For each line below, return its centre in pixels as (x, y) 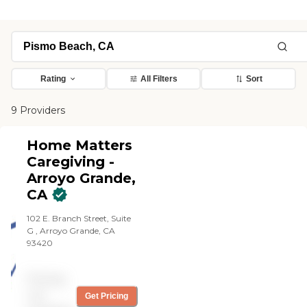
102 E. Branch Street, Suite (79, 219)
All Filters (159, 79)
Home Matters (80, 146)
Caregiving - (71, 162)
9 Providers (38, 111)
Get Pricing (107, 296)
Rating (53, 79)
